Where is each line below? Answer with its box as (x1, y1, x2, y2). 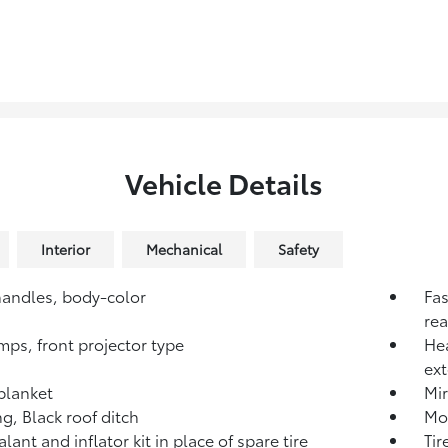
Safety (277, 239, 319, 259)
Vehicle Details (124, 162, 323, 202)
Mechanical (145, 239, 222, 259)
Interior (40, 239, 90, 259)
